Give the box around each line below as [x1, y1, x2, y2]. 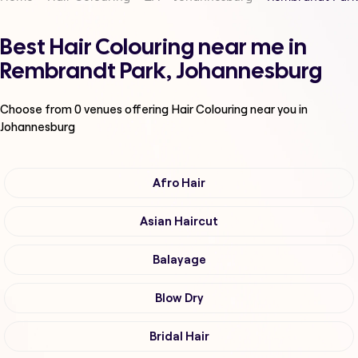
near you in [250, 101, 308, 117]
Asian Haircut [140, 215, 218, 229]
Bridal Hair [149, 330, 209, 344]
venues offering [82, 101, 171, 117]
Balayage [152, 253, 206, 267]
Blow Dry [154, 292, 204, 305]
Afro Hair [153, 177, 205, 190]
